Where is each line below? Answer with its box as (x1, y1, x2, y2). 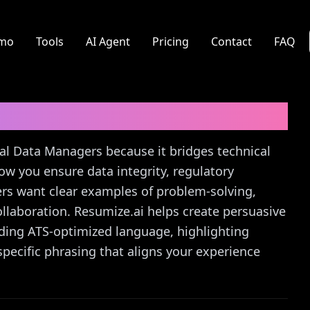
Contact (210, 34, 252, 49)
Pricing (152, 34, 189, 49)
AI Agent (85, 34, 130, 49)
